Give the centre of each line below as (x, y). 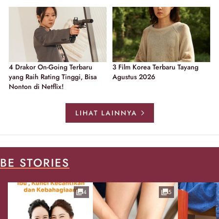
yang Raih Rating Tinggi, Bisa (53, 77)
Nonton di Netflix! (36, 86)
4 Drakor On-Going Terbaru (51, 67)
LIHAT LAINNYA (106, 113)
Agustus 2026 (134, 77)
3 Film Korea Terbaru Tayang (155, 67)
